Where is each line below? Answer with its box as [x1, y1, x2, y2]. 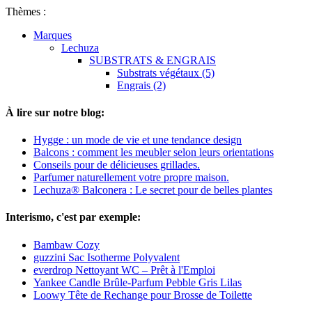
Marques [33, 29, 72, 41]
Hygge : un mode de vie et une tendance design [33, 134, 242, 146]
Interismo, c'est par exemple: [6, 211, 141, 224]
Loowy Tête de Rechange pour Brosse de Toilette [33, 288, 252, 301]
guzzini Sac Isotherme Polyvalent [33, 251, 180, 263]
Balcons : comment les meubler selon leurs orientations [33, 146, 274, 159]
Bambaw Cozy [33, 238, 100, 251]
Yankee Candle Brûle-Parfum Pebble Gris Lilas [33, 276, 242, 288]
